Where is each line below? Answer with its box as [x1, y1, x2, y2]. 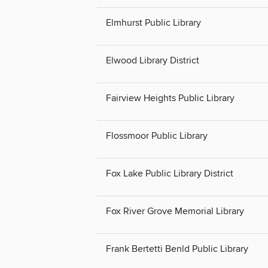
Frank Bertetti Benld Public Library [106, 243, 248, 255]
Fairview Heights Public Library [106, 92, 234, 104]
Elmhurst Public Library [106, 16, 201, 29]
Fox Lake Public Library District [106, 167, 233, 179]
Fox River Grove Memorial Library [106, 205, 244, 218]
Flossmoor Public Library [106, 129, 208, 142]
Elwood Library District [106, 54, 199, 66]
